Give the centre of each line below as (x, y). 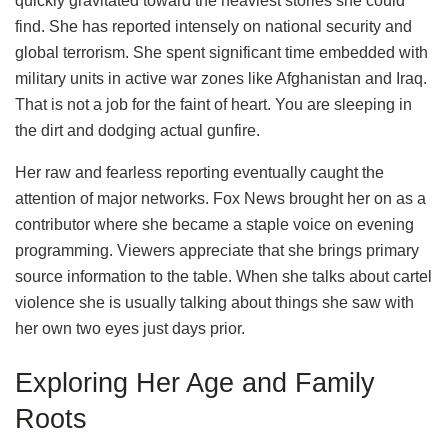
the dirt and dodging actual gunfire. (137, 131)
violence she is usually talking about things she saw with (214, 303)
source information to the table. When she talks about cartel (223, 277)
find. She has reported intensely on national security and (213, 27)
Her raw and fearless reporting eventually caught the (199, 173)
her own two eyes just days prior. (130, 329)
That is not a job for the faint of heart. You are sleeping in (213, 105)
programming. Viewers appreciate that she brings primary (217, 251)
